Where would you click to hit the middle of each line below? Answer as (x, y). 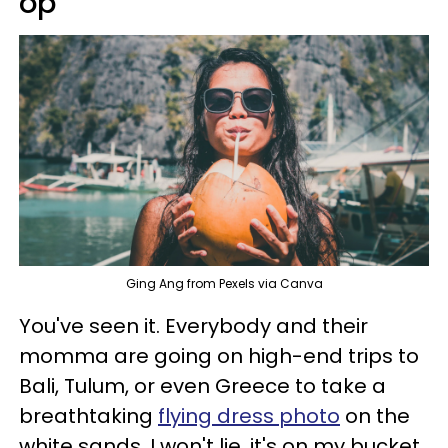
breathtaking (88, 415)
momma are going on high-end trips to (219, 355)
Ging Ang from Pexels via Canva (224, 283)
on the (375, 415)
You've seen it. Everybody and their (193, 325)
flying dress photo (249, 415)
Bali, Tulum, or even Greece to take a (202, 385)
